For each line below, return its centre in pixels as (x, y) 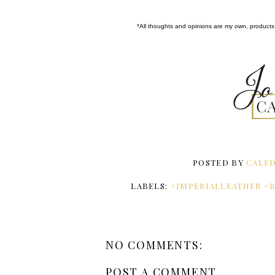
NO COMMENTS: (154, 245)
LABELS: (151, 186)
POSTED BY (220, 162)
